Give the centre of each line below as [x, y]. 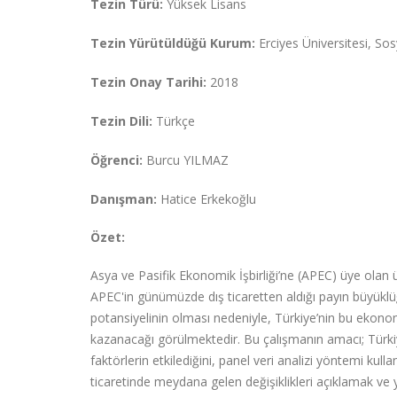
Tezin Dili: [121, 121]
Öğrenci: [117, 160]
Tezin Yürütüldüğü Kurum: [173, 43]
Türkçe [174, 121]
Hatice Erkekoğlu [208, 199]
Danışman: [125, 199]
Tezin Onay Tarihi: [148, 82]
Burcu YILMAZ [186, 160]
